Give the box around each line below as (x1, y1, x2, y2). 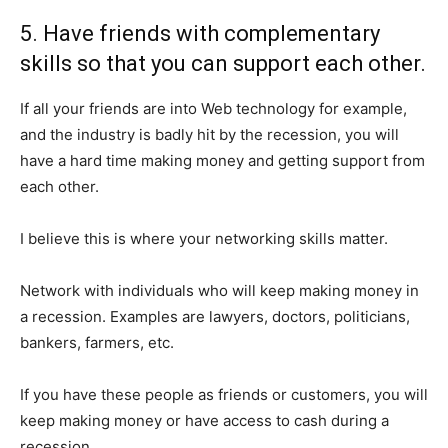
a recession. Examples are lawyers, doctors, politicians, (20, 307, 410, 326)
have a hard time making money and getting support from (20, 151, 425, 170)
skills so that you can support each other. (20, 51, 426, 76)
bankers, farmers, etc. (20, 333, 174, 352)
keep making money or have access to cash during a (20, 411, 389, 430)
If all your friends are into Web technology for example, (20, 99, 407, 118)
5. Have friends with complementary (20, 21, 380, 46)
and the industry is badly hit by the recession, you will (20, 125, 399, 144)
